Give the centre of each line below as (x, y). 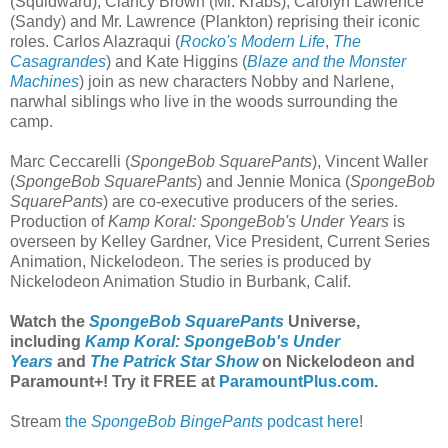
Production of (59, 222)
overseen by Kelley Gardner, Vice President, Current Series (220, 242)
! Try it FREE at (161, 382)
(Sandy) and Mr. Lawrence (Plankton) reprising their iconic (215, 22)
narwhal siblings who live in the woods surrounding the (204, 102)
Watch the (49, 322)
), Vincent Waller (370, 162)
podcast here (311, 422)
